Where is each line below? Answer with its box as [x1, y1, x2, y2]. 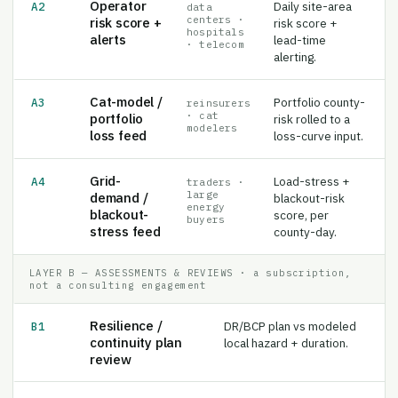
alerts [90, 19, 126, 36]
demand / [90, 177, 148, 195]
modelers [186, 109, 238, 123]
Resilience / [90, 305, 163, 322]
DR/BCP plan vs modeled [223, 306, 356, 322]
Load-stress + [274, 161, 351, 178]
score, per [274, 195, 330, 211]
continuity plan [90, 322, 183, 339]
